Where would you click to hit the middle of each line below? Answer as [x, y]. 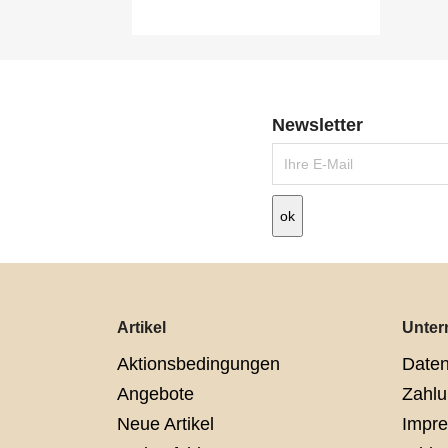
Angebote [155, 394]
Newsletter [317, 125]
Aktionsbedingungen [198, 364]
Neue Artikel [165, 424]
